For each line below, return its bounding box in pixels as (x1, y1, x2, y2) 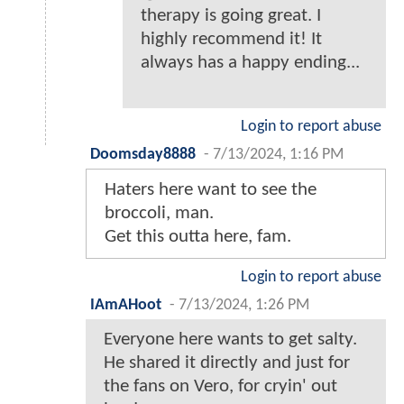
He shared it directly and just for (104, 353, 350, 373)
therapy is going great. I (141, 6, 321, 26)
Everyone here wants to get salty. (104, 330, 357, 350)
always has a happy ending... (141, 53, 360, 73)
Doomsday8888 (90, 147, 196, 163)
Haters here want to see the (105, 180, 317, 200)
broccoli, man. (105, 204, 214, 224)
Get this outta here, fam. (105, 227, 291, 247)
